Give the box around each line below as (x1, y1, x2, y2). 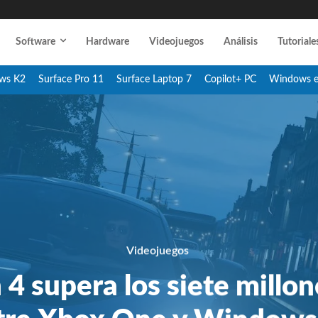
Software (16, 36, 55, 47)
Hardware (86, 36, 129, 47)
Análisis (224, 36, 258, 47)
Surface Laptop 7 (116, 74, 192, 84)
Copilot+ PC (204, 74, 256, 84)
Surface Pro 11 (38, 74, 104, 84)
